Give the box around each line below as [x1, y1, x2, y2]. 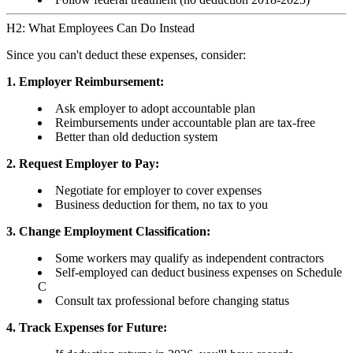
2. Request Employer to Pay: [6, 157, 159, 171]
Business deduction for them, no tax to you [55, 198, 268, 212]
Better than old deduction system [55, 130, 217, 144]
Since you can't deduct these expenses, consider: [6, 48, 246, 62]
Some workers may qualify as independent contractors [55, 251, 324, 266]
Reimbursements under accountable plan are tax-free [55, 116, 315, 130]
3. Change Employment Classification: [6, 225, 210, 239]
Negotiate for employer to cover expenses [55, 184, 262, 198]
